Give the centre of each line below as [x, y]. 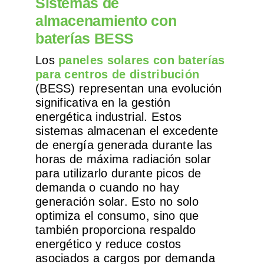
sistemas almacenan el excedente [127, 131]
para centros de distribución [117, 75]
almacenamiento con [106, 21]
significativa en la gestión [103, 103]
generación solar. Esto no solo [117, 202]
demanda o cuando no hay [107, 188]
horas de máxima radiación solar [123, 159]
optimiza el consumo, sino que [117, 216]
